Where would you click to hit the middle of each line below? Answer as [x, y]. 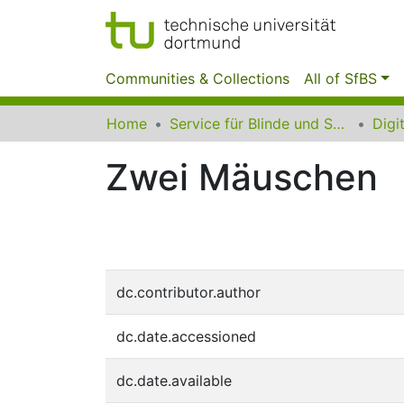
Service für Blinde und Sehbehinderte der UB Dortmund [339, 124]
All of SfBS [340, 78]
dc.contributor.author [188, 292]
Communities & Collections [197, 78]
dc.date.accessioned [186, 336]
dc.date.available [174, 381]
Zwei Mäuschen [242, 177]
